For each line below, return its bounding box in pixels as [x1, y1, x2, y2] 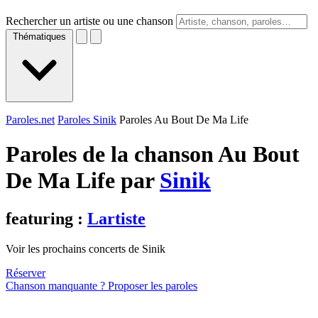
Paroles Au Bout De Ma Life [119, 114, 248, 126]
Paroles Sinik [57, 114, 116, 126]
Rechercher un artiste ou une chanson [6, 15, 173, 27]
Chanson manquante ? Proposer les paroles [6, 279, 197, 292]
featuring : [6, 209, 87, 228]
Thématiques [13, 31, 66, 42]
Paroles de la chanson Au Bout [6, 141, 300, 168]
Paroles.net [6, 114, 55, 126]
